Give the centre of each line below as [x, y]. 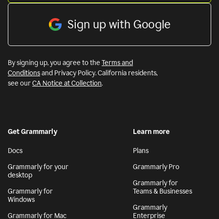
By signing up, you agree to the [55, 63]
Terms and [117, 63]
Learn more [151, 132]
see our [20, 84]
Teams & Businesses [163, 192]
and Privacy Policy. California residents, [99, 73]
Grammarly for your [38, 167]
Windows [21, 200]
